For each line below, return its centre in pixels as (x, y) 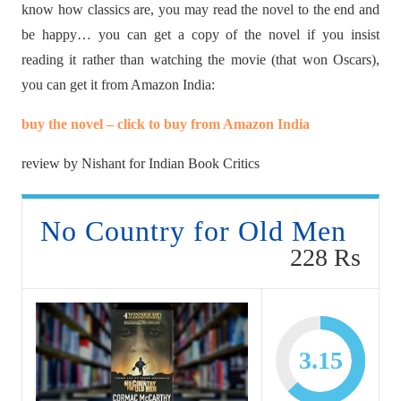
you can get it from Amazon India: (120, 85)
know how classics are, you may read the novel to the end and (200, 10)
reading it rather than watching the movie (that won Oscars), (200, 60)
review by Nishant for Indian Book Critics (142, 164)
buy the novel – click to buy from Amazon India (167, 124)
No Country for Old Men (193, 231)
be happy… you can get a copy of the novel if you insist (200, 35)
